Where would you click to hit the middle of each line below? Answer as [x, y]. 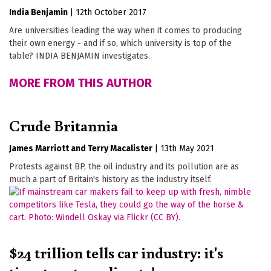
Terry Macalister [120, 148]
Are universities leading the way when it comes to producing [126, 31]
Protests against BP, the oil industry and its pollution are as [124, 166]
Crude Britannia [64, 125]
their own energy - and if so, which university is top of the [120, 44]
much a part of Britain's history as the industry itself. [110, 179]
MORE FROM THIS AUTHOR [80, 83]
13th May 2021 [187, 148]
